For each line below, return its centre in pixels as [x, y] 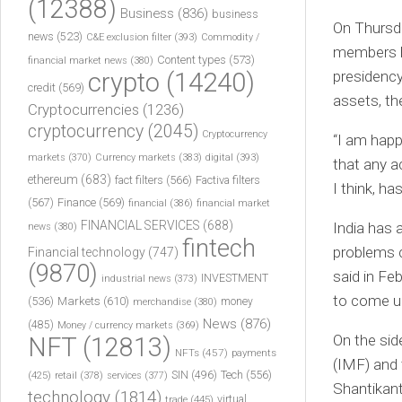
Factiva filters [228, 180]
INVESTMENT [235, 278]
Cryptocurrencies [83, 109]
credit [42, 87]
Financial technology [87, 252]
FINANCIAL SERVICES [140, 225]
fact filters [139, 180]
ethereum [53, 179]
